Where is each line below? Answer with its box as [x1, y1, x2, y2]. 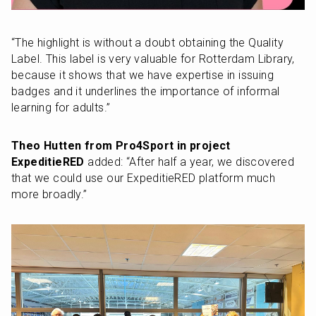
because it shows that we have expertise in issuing [11, 68, 274, 83]
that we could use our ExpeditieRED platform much [11, 171, 276, 186]
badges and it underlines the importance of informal [11, 85, 280, 99]
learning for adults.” [11, 101, 111, 115]
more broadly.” [11, 188, 87, 202]
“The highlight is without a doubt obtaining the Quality [11, 36, 284, 50]
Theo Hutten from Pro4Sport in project [11, 139, 231, 153]
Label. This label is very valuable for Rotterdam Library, [11, 52, 295, 66]
